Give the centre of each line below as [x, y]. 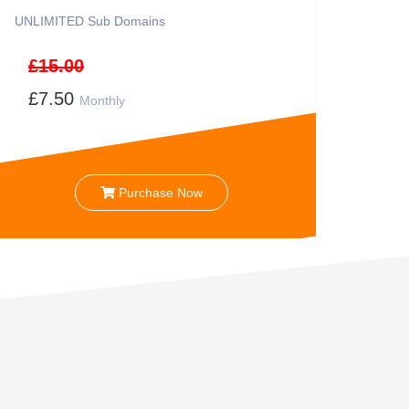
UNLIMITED [49, 21]
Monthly [102, 100]
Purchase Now [159, 192]
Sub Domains [125, 21]
